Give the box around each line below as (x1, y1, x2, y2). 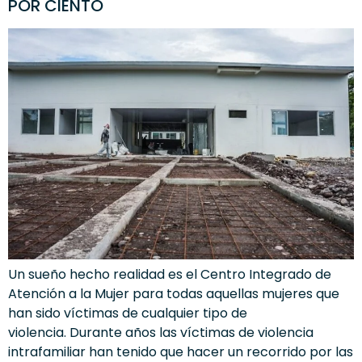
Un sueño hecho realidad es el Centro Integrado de (8, 264, 331, 284)
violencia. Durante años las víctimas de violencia (8, 322, 314, 342)
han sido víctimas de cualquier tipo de (8, 303, 247, 322)
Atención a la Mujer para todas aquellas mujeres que (8, 284, 339, 303)
